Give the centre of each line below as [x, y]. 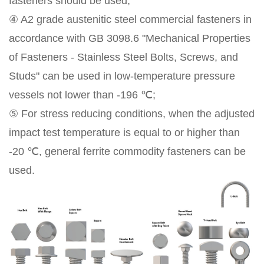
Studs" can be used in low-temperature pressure [122, 76]
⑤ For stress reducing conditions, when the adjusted [132, 114]
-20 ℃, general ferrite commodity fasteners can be [127, 152]
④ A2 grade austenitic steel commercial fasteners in [130, 20]
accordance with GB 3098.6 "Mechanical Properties [130, 39]
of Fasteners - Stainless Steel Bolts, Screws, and [123, 57]
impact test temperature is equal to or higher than [124, 133]
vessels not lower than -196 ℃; [82, 95]
